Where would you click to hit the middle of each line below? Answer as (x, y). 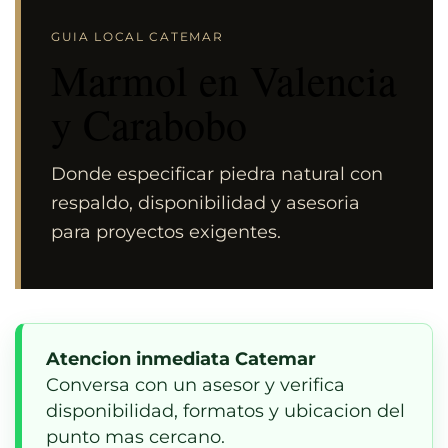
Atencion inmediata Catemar (181, 358)
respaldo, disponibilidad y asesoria (205, 202)
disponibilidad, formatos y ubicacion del (225, 410)
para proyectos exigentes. (166, 231)
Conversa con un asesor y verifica (195, 384)
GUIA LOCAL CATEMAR (137, 36)
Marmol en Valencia (224, 79)
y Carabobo (149, 123)
